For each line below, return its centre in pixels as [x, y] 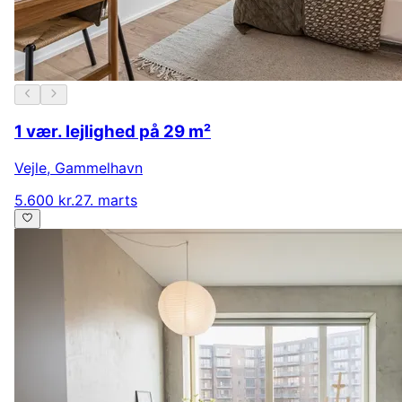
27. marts [106, 201]
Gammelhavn [99, 168]
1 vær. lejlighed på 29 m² [113, 132]
